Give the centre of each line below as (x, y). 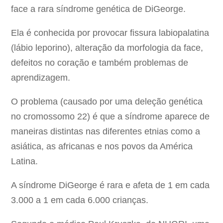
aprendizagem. (41, 78)
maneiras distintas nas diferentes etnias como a (106, 132)
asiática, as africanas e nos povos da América (102, 147)
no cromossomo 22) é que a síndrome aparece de (111, 117)
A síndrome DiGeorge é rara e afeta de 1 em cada (111, 185)
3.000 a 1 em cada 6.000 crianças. (80, 200)
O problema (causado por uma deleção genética (107, 102)
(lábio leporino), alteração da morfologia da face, (107, 48)
